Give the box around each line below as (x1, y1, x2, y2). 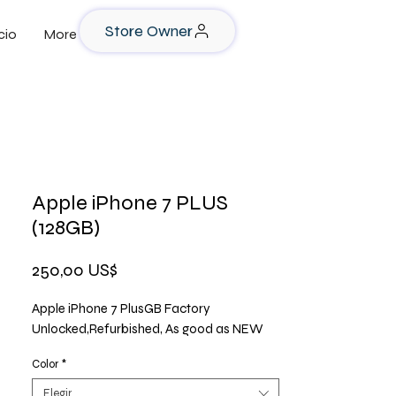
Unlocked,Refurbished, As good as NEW (32, 321, 263, 337)
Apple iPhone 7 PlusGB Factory (32, 301, 210, 316)
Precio (117, 258, 166, 280)
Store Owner (104, 21, 193, 41)
